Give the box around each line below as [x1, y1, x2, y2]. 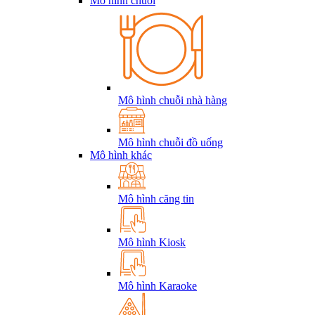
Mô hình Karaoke [118, 280, 197, 292]
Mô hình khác [90, 149, 152, 161]
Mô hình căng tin [118, 193, 194, 205]
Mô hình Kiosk [118, 236, 186, 248]
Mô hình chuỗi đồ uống [118, 136, 223, 148]
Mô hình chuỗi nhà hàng [118, 94, 227, 106]
